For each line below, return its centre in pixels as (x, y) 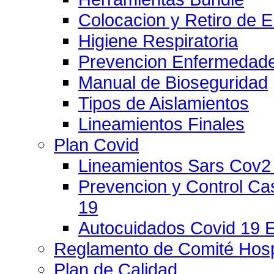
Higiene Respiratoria (158, 41)
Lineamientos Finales (161, 124)
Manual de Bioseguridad (173, 82)
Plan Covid (96, 145)
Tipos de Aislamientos (164, 103)
